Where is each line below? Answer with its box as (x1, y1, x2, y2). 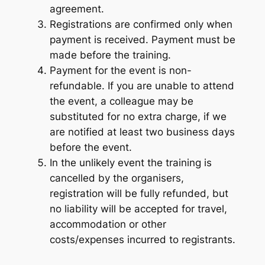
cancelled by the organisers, (49, 172, 184, 184)
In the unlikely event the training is (49, 156, 212, 169)
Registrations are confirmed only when (49, 18, 232, 30)
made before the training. (49, 49, 171, 61)
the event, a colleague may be (49, 95, 193, 107)
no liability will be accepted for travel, (49, 202, 227, 215)
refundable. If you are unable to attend (49, 79, 234, 92)
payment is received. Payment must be (49, 33, 235, 46)
